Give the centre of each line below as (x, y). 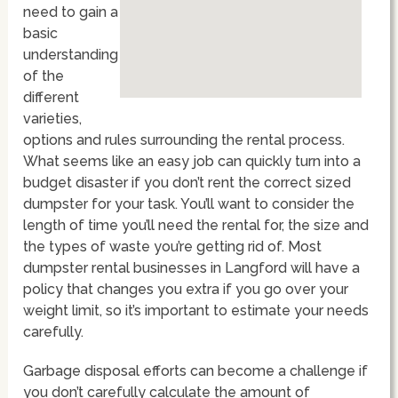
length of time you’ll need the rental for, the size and (196, 225)
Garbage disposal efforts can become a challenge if (196, 370)
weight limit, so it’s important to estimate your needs (196, 310)
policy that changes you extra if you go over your (186, 289)
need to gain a (71, 12)
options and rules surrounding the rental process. (184, 139)
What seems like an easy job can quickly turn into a (192, 161)
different (52, 97)
